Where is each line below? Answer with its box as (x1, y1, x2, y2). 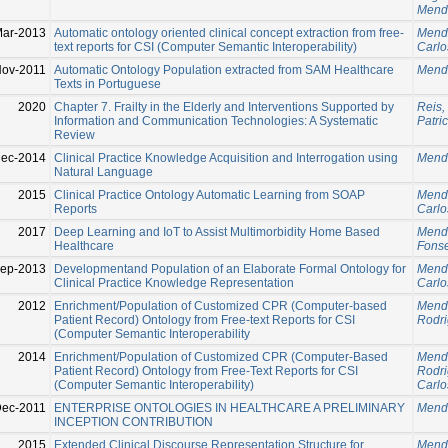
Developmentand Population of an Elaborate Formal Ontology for (54, 261, 406, 276)
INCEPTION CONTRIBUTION (54, 414, 213, 429)
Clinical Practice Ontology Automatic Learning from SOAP (54, 187, 365, 202)
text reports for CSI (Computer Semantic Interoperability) (54, 39, 357, 54)
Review (54, 127, 95, 142)
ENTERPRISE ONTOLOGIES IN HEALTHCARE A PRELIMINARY (54, 400, 405, 415)
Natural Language (54, 164, 153, 179)
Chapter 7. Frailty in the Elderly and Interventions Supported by (54, 99, 394, 114)
